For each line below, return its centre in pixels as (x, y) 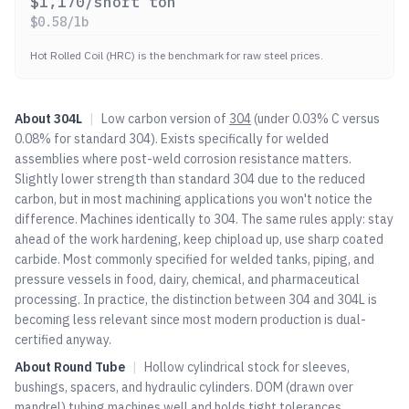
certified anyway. (63, 340)
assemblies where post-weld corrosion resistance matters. (183, 159)
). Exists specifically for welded (240, 139)
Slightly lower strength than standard (122, 179)
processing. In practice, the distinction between (150, 299)
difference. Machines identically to (113, 219)
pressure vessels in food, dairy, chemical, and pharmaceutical (187, 279)
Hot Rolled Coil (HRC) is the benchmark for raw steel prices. (177, 55)
